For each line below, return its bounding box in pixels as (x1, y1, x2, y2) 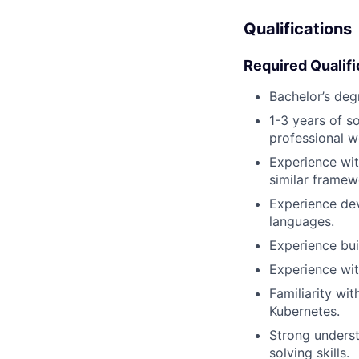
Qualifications (244, 19, 352, 39)
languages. (269, 213, 334, 230)
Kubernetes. (269, 303, 340, 320)
